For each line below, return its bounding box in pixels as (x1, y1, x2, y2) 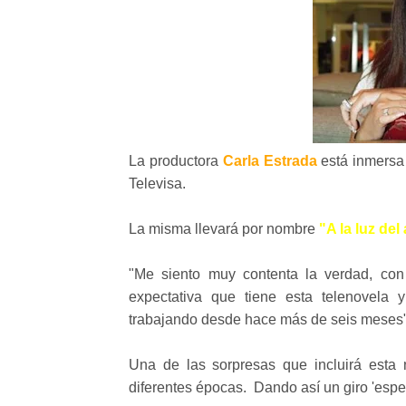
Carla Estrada (222, 153, 317, 169)
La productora (129, 153, 223, 169)
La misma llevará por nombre (129, 221, 319, 237)
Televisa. (129, 176, 189, 191)
